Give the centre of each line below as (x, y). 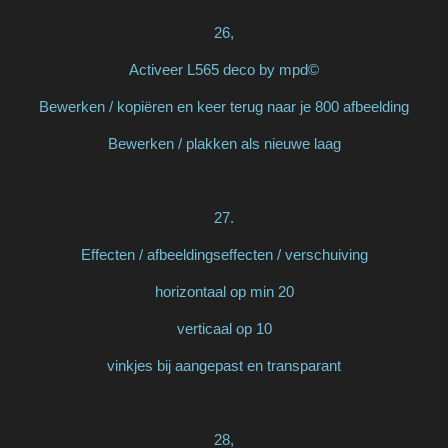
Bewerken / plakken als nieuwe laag (224, 143)
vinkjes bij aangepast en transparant (224, 365)
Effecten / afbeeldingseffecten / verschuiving (224, 254)
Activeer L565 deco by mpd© (224, 69)
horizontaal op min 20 (224, 291)
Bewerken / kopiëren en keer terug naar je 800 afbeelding (224, 106)
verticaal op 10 (224, 328)
